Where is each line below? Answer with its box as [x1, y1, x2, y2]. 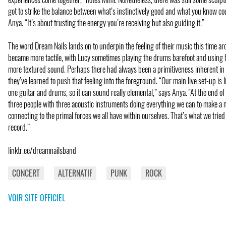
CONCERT [12, 166, 40, 179]
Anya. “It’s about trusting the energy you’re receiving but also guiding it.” [8, 16, 204, 29]
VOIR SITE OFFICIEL [8, 191, 65, 204]
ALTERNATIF [58, 166, 92, 179]
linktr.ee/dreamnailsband [8, 144, 76, 156]
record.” [8, 121, 30, 133]
